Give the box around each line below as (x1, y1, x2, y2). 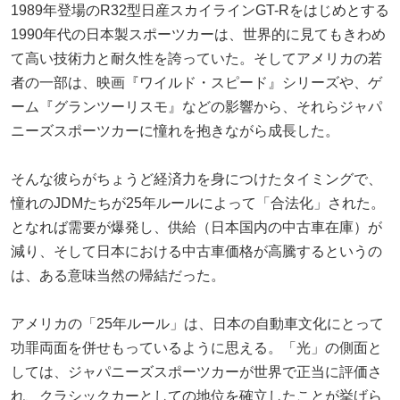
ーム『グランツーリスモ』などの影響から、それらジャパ (11, 98, 382, 114)
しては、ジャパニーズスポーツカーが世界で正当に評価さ (11, 363, 382, 379)
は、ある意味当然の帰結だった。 (11, 267, 225, 283)
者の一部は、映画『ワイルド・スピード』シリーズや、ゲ (11, 74, 382, 90)
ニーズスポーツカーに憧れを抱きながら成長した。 (11, 122, 339, 138)
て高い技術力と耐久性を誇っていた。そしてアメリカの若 (11, 50, 382, 66)
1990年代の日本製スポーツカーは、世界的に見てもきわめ (11, 26, 386, 42)
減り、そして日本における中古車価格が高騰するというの (11, 243, 382, 259)
